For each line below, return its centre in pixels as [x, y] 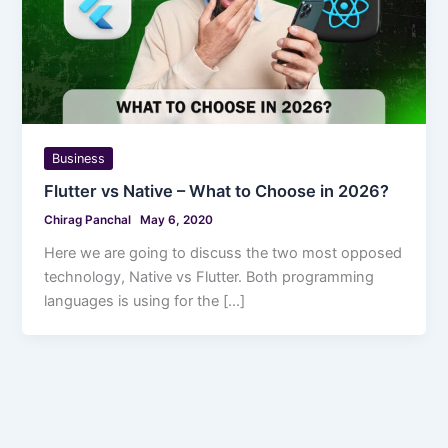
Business [79, 158]
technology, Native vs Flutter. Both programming [209, 277]
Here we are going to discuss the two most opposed [223, 253]
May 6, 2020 [177, 220]
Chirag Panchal [89, 220]
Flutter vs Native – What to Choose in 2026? [217, 191]
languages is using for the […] [145, 301]
